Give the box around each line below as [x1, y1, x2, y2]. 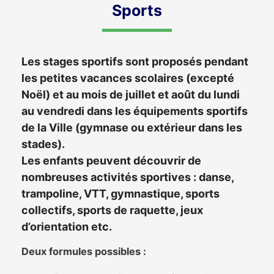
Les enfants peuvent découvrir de [21, 154, 201, 167]
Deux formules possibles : [21, 245, 146, 257]
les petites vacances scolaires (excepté [21, 72, 234, 84]
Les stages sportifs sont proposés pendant [21, 55, 248, 68]
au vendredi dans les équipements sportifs [21, 105, 248, 117]
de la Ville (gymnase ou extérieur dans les [21, 121, 242, 134]
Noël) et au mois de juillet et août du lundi [21, 88, 240, 101]
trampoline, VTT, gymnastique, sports [21, 187, 220, 200]
